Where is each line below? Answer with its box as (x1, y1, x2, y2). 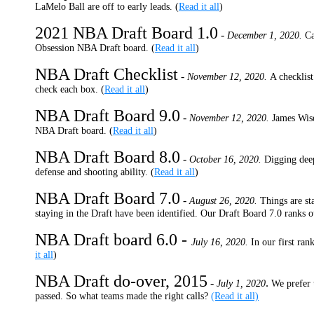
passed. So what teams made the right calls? (35, 291, 211, 301)
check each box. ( (35, 84, 104, 95)
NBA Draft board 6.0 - (35, 231, 191, 249)
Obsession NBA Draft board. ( (35, 43, 155, 53)
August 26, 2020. (189, 196, 257, 206)
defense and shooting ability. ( (35, 167, 154, 177)
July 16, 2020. (191, 237, 251, 247)
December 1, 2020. (227, 30, 302, 41)
